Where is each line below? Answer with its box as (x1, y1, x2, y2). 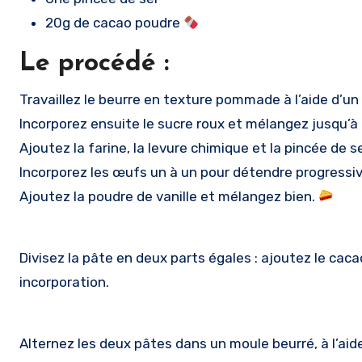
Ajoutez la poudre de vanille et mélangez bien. (19, 188, 318, 204)
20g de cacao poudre (45, 15, 183, 31)
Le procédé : (19, 51, 169, 77)
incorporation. (19, 274, 109, 290)
